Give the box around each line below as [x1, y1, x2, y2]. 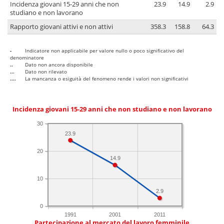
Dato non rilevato [25, 68, 67, 75]
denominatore [10, 54, 44, 61]
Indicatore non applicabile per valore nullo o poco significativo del [25, 47, 184, 54]
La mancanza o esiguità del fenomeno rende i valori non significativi [25, 75, 188, 82]
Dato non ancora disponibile [25, 61, 93, 68]
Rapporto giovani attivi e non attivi [10, 22, 113, 31]
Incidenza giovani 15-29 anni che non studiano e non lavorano [12, 105, 212, 114]
